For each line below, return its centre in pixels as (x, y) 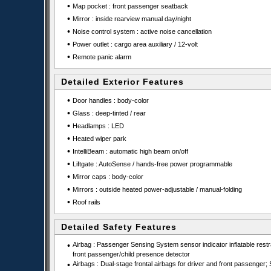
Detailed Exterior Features (122, 82)
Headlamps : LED (98, 126)
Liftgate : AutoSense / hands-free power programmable (152, 164)
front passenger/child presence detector (131, 254)
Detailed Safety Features (119, 227)
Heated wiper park (99, 139)
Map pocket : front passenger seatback (130, 6)
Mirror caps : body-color (108, 177)
